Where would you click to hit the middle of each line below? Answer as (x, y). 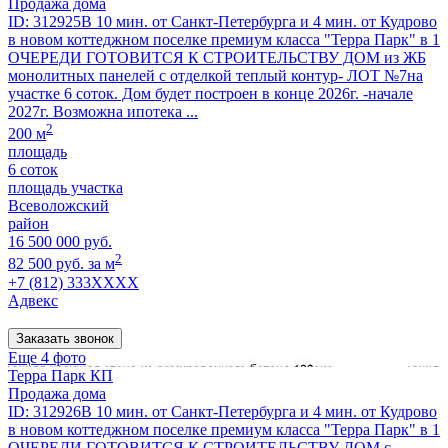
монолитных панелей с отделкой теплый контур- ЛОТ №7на (215, 75)
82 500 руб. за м (61, 264)
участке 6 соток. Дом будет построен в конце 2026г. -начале (210, 93)
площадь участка (65, 188)
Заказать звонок (65, 338)
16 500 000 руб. (60, 242)
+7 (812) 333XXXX (73, 282)
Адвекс (33, 300)
